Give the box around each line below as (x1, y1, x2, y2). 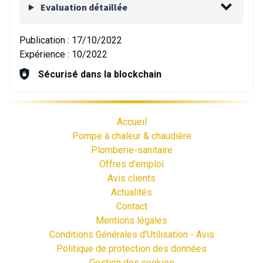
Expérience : (19, 49, 72, 60)
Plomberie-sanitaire (90, 144, 173, 156)
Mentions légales (96, 215, 167, 226)
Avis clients (107, 173, 156, 184)
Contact (116, 201, 147, 212)
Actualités (111, 187, 152, 198)
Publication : (19, 35, 72, 46)
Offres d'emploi (99, 159, 164, 170)
